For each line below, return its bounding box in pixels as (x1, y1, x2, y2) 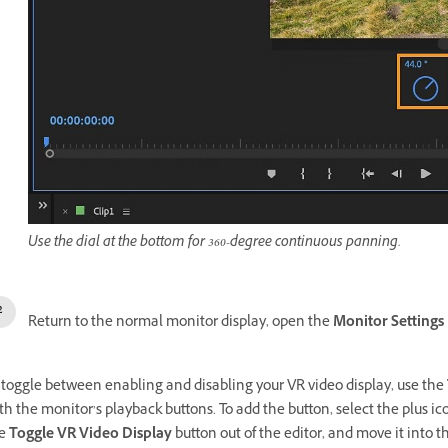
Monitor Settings (333, 311, 444, 335)
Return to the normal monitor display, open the (28, 311, 333, 335)
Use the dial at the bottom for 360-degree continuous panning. (28, 231, 401, 255)
